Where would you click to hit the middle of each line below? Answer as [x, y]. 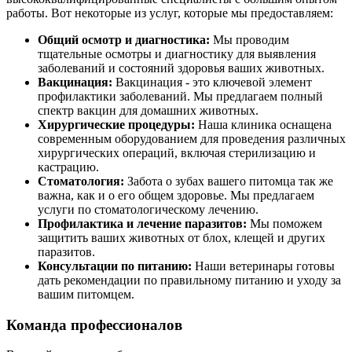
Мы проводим [249, 39]
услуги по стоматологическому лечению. [148, 209]
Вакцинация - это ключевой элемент [212, 82]
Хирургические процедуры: [116, 124]
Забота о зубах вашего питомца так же [229, 181]
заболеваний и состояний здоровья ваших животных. [181, 68]
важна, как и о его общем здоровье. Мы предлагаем [176, 195]
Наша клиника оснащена [263, 124]
